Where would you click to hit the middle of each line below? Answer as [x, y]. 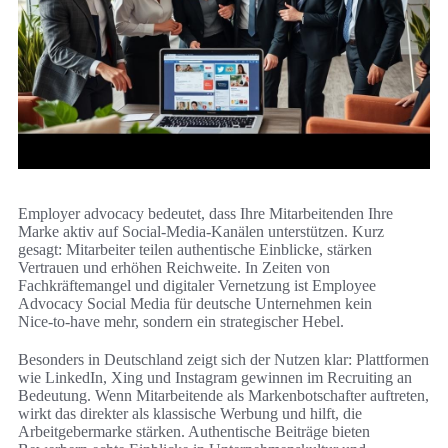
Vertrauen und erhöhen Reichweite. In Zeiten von [174, 267]
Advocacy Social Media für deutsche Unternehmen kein [195, 303]
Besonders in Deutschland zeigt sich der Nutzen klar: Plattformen [223, 359]
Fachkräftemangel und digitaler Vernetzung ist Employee [197, 285]
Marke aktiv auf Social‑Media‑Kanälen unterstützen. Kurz [201, 231]
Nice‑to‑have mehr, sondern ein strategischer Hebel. [181, 321]
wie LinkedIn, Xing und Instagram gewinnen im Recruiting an [215, 377]
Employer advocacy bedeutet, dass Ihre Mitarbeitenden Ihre [205, 213]
